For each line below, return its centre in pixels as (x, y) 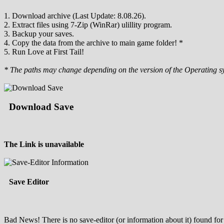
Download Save (41, 107)
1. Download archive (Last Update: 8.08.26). (75, 15)
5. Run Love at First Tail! (44, 51)
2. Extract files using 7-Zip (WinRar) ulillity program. (88, 24)
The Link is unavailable (44, 144)
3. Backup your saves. (39, 33)
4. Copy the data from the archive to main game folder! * (93, 42)
